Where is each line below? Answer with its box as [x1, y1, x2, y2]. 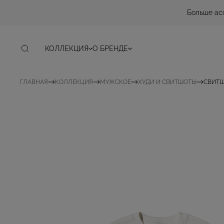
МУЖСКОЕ [100, 78, 131, 85]
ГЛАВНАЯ [20, 78, 48, 85]
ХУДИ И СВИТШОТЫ [138, 78, 196, 85]
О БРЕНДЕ [92, 44, 128, 52]
